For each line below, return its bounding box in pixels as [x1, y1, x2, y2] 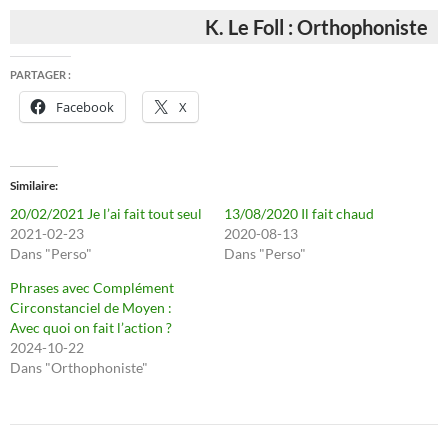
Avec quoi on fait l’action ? [10, 318, 172, 336]
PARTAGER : [10, 67, 71, 81]
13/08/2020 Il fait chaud [224, 204, 374, 222]
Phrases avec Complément [10, 278, 174, 296]
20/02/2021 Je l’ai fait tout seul [10, 204, 202, 222]
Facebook [56, 97, 114, 116]
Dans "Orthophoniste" [10, 358, 148, 376]
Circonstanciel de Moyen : [10, 298, 172, 316]
